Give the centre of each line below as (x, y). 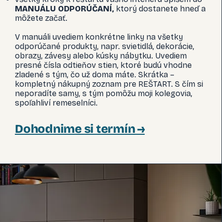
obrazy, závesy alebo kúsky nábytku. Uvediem (101, 56)
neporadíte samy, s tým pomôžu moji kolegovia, (104, 93)
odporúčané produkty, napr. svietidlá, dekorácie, (105, 46)
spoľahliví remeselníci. (57, 103)
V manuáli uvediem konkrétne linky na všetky (99, 37)
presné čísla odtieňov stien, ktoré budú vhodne (103, 65)
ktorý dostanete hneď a (161, 9)
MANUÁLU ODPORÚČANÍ (63, 9)
